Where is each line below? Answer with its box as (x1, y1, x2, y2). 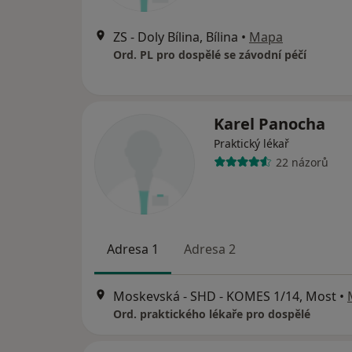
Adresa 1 (107, 240, 159, 258)
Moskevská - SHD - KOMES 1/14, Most (113, 287, 336, 305)
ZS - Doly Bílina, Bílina (113, 28, 238, 46)
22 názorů (275, 154, 328, 170)
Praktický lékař (214, 136, 289, 152)
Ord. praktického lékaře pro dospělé (113, 306, 310, 321)
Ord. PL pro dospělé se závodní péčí (113, 47, 306, 63)
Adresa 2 (184, 240, 236, 258)
